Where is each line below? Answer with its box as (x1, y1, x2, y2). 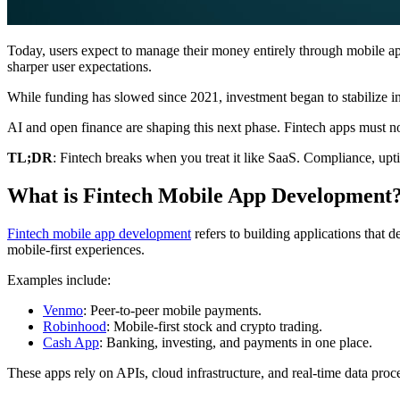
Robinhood (43, 318, 106, 334)
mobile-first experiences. (7, 241, 145, 257)
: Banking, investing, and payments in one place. (99, 334, 372, 350)
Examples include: (7, 271, 111, 287)
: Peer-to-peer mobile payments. (83, 302, 262, 318)
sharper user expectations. (7, 59, 152, 75)
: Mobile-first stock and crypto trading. (106, 318, 322, 334)
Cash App (43, 334, 99, 350)
